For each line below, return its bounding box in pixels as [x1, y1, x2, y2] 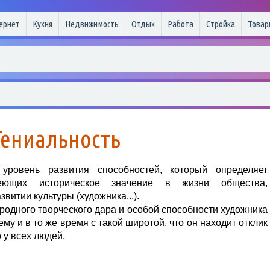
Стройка [206, 19, 235, 29]
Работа [168, 19, 193, 29]
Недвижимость [65, 19, 119, 29]
